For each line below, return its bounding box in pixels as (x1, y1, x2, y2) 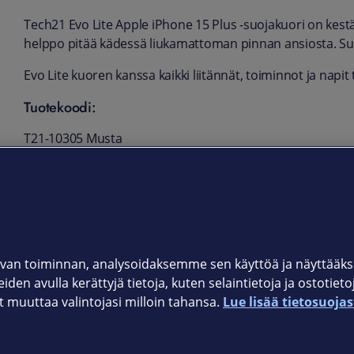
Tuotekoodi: (24, 96, 96, 118)
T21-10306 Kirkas (24, 161, 122, 179)
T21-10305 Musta (24, 130, 122, 147)
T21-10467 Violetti (24, 224, 126, 242)
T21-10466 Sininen (24, 193, 130, 210)
